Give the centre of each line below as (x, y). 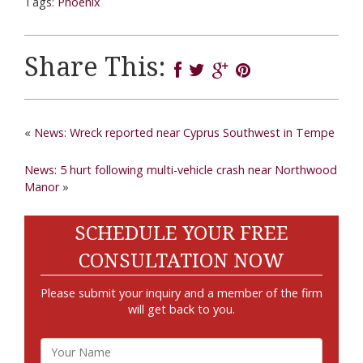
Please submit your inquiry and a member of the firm (181, 293)
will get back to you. (181, 309)
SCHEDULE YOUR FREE (181, 233)
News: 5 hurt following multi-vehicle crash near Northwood (181, 170)
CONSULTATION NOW (181, 261)
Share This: (95, 67)
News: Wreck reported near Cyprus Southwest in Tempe (184, 132)
